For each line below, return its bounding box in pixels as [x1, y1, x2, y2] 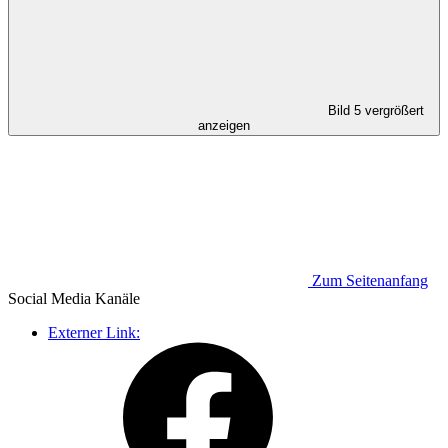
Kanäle [91, 289, 140, 307]
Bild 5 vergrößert [328, 102, 424, 118]
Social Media [8, 289, 91, 307]
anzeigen [198, 117, 250, 133]
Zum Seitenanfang [312, 271, 428, 289]
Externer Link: [48, 323, 140, 341]
